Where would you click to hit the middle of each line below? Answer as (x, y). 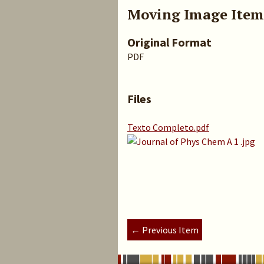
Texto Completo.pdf (168, 127)
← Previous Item (165, 230)
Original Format (169, 42)
